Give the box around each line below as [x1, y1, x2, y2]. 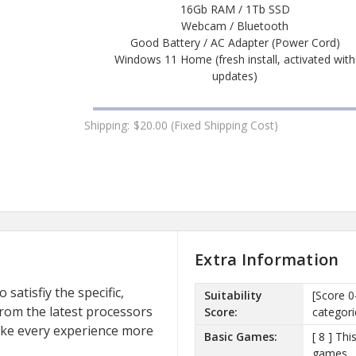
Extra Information [195, 248, 339, 270]
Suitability [203, 288, 262, 304]
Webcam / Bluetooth [181, 17, 289, 33]
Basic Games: [203, 329, 277, 345]
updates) [212, 68, 258, 83]
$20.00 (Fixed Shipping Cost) [133, 117, 279, 133]
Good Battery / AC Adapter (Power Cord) [130, 34, 340, 50]
